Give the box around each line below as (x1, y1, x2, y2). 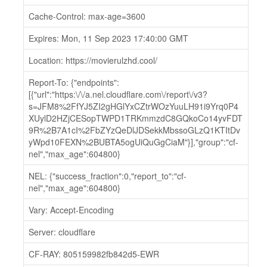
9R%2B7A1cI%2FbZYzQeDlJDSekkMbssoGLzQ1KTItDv (29, 124, 240, 136)
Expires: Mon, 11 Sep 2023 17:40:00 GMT (29, 32, 188, 44)
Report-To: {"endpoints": (29, 76, 119, 88)
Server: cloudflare (29, 226, 95, 238)
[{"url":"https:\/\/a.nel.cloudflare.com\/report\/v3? (29, 88, 207, 100)
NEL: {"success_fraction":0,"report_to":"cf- (29, 170, 187, 182)
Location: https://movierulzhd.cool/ (29, 54, 157, 66)
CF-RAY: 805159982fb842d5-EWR (29, 248, 159, 260)
